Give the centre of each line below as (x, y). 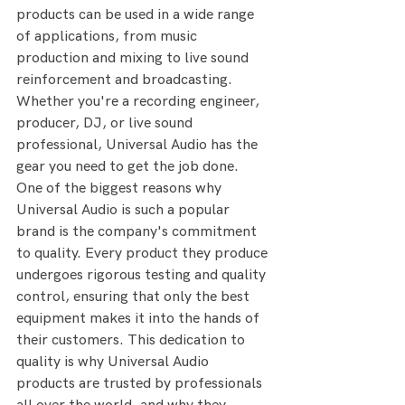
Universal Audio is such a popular (125, 211)
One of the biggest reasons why (121, 189)
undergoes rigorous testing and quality (143, 276)
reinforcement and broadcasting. (126, 80)
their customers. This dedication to (132, 341)
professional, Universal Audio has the (139, 146)
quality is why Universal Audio (114, 363)
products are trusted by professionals (141, 384)
